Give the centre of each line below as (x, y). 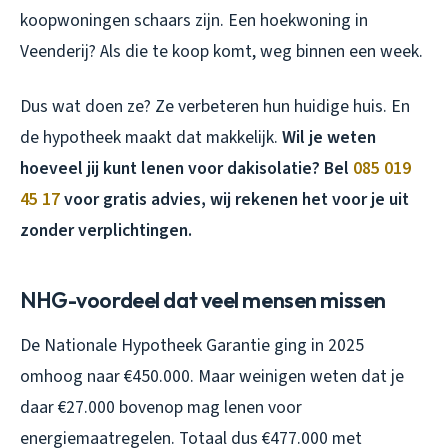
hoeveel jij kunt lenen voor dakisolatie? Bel (186, 168)
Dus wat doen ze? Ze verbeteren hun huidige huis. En (215, 106)
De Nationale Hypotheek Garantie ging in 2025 (192, 345)
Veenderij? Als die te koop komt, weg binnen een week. (221, 51)
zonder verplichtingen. (106, 230)
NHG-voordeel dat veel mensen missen (203, 299)
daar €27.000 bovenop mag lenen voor (161, 407)
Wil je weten (329, 137)
